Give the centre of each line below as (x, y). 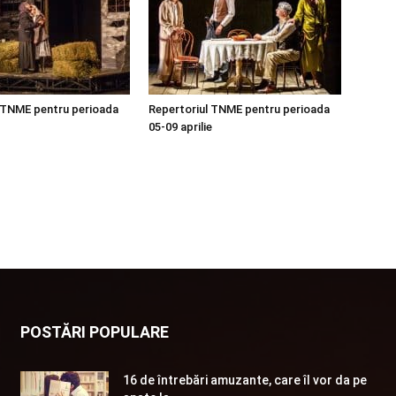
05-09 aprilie (180, 127)
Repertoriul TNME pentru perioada (239, 109)
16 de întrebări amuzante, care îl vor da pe (244, 380)
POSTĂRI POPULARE (94, 332)
